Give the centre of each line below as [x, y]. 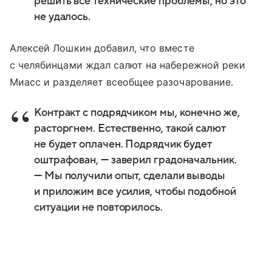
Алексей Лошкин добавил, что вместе [102, 48]
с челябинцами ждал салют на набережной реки [128, 65]
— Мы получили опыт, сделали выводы [130, 175]
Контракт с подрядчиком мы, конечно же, [137, 112]
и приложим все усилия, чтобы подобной [135, 191]
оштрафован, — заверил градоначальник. [135, 160]
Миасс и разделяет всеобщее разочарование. [121, 82]
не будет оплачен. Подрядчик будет [123, 144]
